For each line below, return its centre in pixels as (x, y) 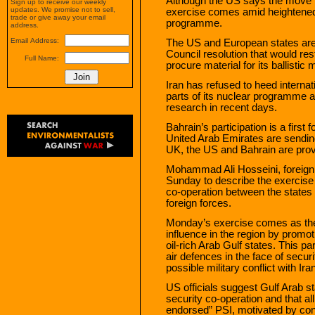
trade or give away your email (58, 17)
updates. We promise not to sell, (63, 9)
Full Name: (42, 58)
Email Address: (35, 40)
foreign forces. (199, 203)
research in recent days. (221, 107)
